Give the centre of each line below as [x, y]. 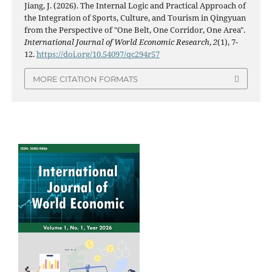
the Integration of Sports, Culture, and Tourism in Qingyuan [135, 18]
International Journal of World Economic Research [117, 42]
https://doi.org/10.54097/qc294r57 [98, 54]
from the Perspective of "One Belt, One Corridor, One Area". [134, 30]
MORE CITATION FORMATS [85, 79]
